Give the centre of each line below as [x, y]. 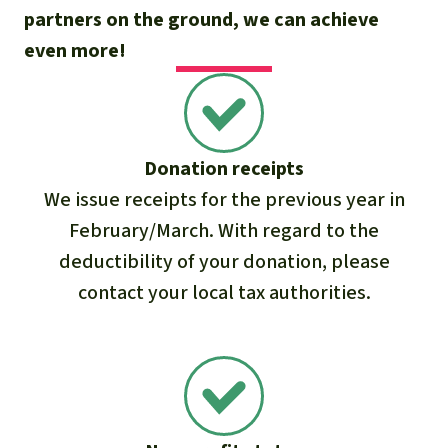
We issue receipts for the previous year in [224, 199]
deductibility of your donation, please [224, 261]
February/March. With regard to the [224, 230]
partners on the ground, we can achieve [201, 20]
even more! [75, 51]
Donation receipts [224, 168]
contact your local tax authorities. [224, 292]
